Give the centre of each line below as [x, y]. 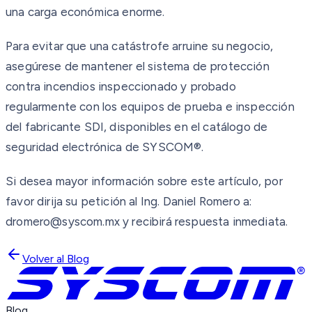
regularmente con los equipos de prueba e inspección [150, 106]
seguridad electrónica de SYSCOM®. [105, 147]
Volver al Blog [56, 258]
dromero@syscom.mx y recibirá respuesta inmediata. [147, 221]
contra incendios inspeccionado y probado [121, 86]
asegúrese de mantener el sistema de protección [138, 66]
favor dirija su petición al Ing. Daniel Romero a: [129, 201]
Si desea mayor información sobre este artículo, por [144, 181]
